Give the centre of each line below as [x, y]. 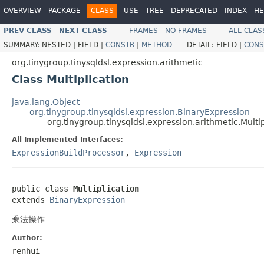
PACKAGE [65, 11]
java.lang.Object [46, 102]
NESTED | [60, 44]
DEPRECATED [194, 11]
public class [42, 188]
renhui [26, 251]
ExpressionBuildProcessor [68, 152]
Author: [27, 238]
